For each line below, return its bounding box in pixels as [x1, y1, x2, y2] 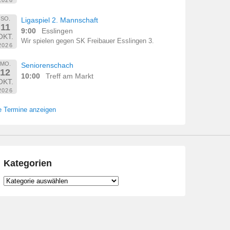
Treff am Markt [46, 72, 94, 81]
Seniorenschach [21, 61, 74, 70]
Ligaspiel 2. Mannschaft [21, 16, 99, 25]
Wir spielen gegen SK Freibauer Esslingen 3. [21, 37, 155, 45]
